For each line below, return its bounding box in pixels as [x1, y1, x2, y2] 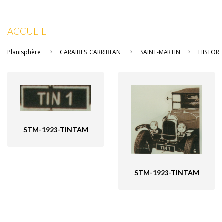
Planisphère [7, 48, 41, 56]
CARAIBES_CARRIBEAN [60, 48, 121, 56]
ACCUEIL [7, 26, 46, 37]
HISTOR [198, 48, 219, 56]
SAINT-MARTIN [140, 48, 180, 56]
